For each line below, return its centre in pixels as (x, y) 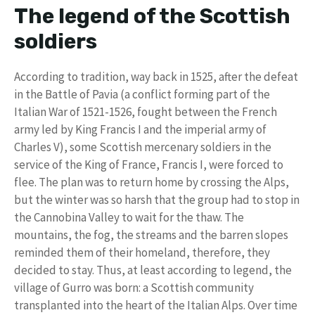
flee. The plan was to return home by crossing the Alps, (152, 182)
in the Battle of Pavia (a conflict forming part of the (142, 94)
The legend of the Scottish (152, 16)
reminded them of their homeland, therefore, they (142, 252)
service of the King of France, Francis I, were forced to (149, 164)
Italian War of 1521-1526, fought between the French (146, 111)
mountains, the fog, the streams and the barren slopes (151, 234)
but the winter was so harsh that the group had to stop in (157, 199)
